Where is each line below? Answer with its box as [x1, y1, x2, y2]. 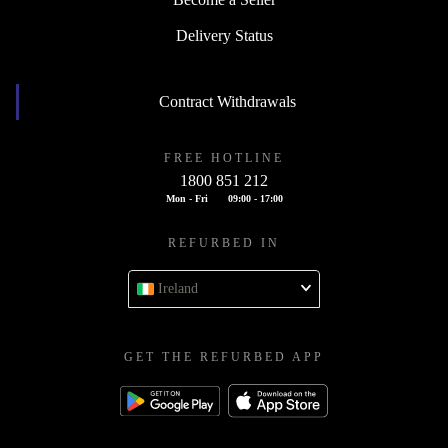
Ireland [158, 281, 198, 297]
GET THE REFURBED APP [124, 350, 324, 365]
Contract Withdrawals [159, 93, 296, 111]
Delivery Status [175, 27, 273, 45]
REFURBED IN [168, 236, 280, 251]
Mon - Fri [165, 193, 208, 205]
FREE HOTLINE [164, 151, 284, 166]
